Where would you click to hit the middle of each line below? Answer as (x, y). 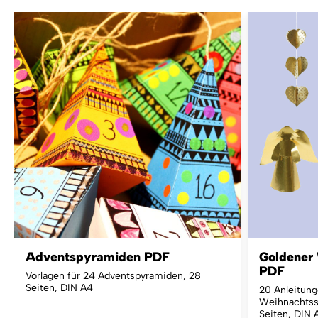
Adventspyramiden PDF (98, 257)
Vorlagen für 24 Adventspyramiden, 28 (113, 275)
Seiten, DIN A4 (59, 287)
